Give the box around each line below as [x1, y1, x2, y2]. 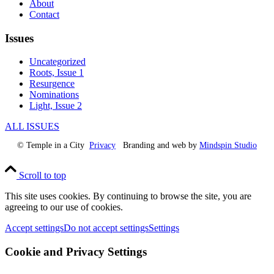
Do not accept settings [64, 223, 149, 234]
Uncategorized [29, 56, 86, 67]
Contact [29, 9, 59, 20]
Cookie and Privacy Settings [5, 245, 147, 259]
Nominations [29, 89, 79, 100]
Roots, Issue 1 [29, 67, 84, 78]
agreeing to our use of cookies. [5, 202, 123, 213]
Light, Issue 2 [29, 100, 82, 111]
